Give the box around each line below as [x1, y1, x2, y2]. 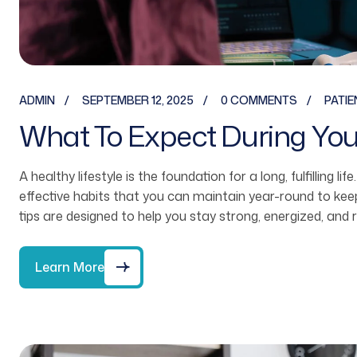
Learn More [35, 258, 104, 277]
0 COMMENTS [221, 92, 297, 108]
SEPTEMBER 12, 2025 [82, 92, 194, 108]
